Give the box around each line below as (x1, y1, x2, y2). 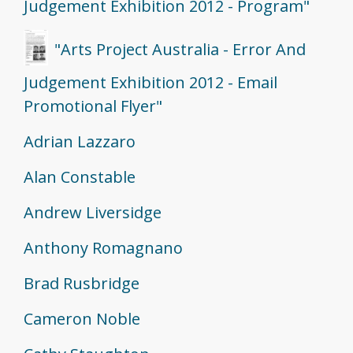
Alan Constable (24, 166, 136, 188)
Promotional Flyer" (24, 95, 162, 117)
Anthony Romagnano (24, 237, 183, 259)
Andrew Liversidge (24, 202, 162, 224)
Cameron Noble (24, 308, 140, 330)
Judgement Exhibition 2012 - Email (24, 72, 277, 94)
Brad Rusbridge (24, 273, 139, 295)
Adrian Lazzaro (24, 131, 136, 153)
